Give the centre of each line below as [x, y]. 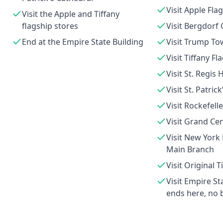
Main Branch [190, 149]
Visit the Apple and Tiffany [71, 14]
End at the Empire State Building [83, 42]
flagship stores [50, 26]
